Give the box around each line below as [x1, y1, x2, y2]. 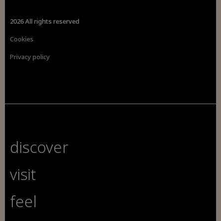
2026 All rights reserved [10, 17, 80, 26]
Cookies [10, 35, 34, 44]
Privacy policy [10, 52, 50, 62]
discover [10, 136, 69, 157]
